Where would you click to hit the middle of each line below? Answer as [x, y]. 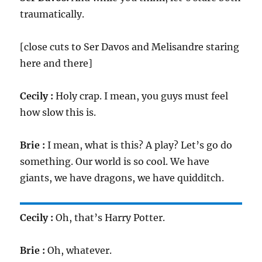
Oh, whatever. [79, 250]
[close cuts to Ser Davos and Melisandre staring [130, 47]
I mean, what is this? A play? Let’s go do [139, 145]
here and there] [56, 63]
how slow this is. [58, 112]
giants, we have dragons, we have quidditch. [122, 178]
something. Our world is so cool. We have [115, 161]
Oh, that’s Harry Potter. [109, 218]
